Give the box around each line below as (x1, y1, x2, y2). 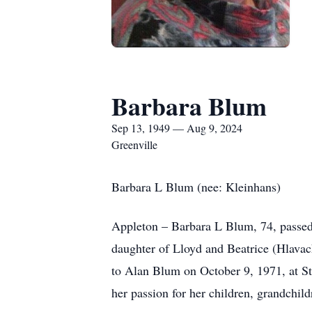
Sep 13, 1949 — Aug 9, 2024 (111, 120, 242, 135)
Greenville (111, 137, 157, 152)
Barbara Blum (111, 88, 267, 124)
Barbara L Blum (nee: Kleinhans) (111, 178, 281, 195)
